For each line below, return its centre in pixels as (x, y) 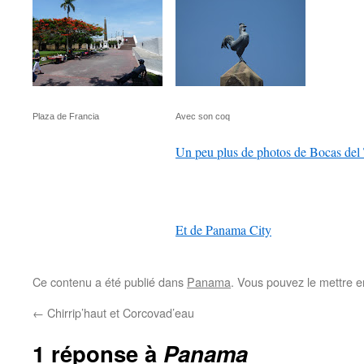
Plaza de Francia (66, 116)
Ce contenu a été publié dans (110, 282)
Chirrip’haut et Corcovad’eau (119, 312)
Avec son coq (203, 116)
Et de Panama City (223, 230)
